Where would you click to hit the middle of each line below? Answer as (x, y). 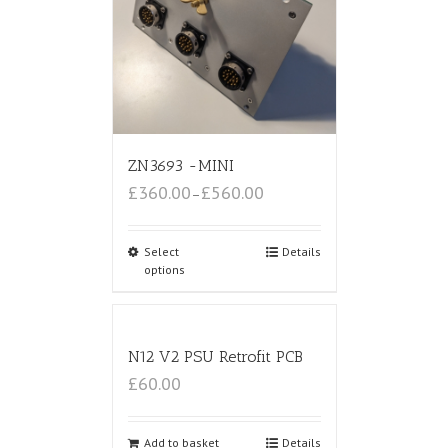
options (164, 270)
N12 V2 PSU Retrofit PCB (214, 357)
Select (161, 252)
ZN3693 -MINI (180, 166)
